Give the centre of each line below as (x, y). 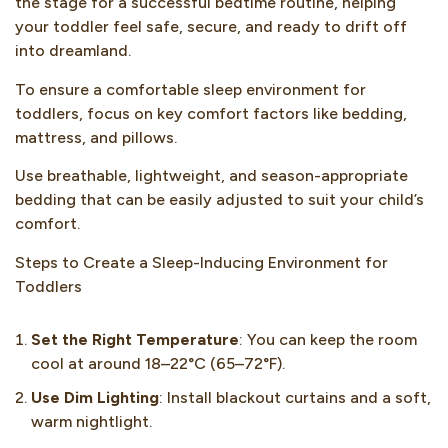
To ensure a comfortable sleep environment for (190, 89)
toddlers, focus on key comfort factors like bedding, (211, 113)
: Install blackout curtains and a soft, (295, 397)
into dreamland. (75, 51)
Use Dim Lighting (95, 397)
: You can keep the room (328, 339)
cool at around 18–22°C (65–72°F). (158, 363)
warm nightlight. (91, 421)
